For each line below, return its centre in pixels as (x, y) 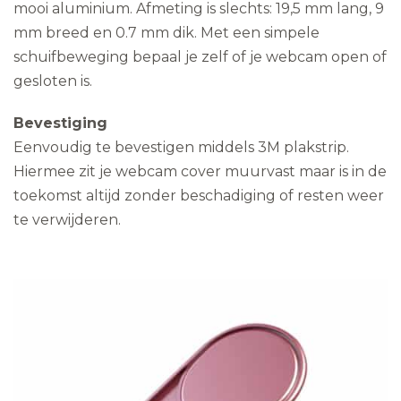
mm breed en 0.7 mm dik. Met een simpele (166, 33)
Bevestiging (60, 123)
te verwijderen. (67, 220)
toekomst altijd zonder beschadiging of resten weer (199, 196)
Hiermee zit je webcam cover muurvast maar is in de (200, 171)
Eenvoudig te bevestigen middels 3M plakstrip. (181, 147)
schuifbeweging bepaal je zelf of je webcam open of (200, 57)
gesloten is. (53, 81)
